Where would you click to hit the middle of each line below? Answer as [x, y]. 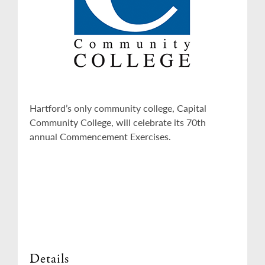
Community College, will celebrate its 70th [118, 122]
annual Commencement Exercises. [100, 136]
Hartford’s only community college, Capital [118, 108]
